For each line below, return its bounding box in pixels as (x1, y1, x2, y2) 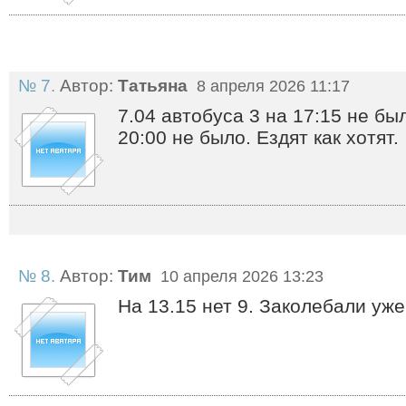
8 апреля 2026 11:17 (192, 77, 350, 95)
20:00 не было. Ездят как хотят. (118, 127, 399, 148)
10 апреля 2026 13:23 (156, 267, 324, 285)
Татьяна (118, 76, 188, 95)
